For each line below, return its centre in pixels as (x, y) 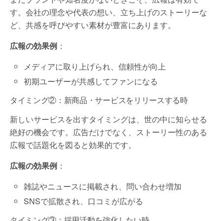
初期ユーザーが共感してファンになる (91, 81)
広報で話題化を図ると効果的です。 (73, 145)
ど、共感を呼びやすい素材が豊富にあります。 (93, 25)
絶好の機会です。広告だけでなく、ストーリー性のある (109, 132)
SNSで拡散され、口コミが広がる (84, 201)
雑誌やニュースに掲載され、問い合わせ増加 (103, 186)
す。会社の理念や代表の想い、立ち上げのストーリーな (109, 12)
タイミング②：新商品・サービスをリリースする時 (99, 100)
